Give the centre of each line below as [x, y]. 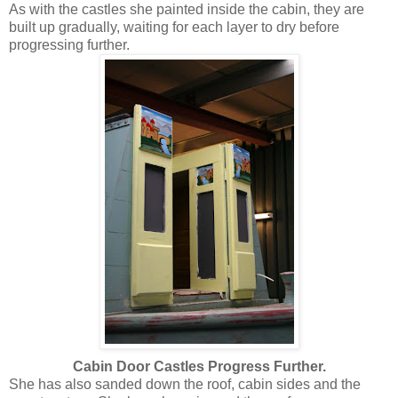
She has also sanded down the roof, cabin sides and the [185, 384]
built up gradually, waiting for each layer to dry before [174, 27]
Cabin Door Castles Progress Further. [199, 366]
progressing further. [69, 44]
